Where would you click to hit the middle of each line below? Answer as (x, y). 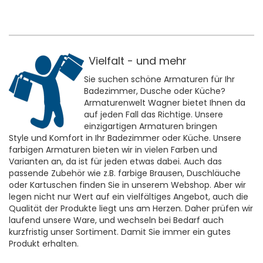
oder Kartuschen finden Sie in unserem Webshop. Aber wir (127, 185)
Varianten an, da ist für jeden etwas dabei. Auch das (115, 162)
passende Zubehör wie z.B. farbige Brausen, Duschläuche (125, 173)
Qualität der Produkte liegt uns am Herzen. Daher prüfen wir (131, 209)
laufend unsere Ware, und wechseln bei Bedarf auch (116, 220)
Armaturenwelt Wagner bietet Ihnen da (165, 103)
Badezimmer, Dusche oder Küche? (155, 91)
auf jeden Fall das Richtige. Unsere (154, 115)
